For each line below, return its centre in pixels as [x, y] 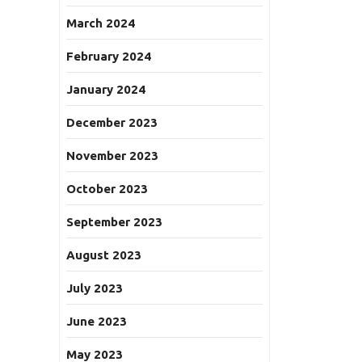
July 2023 [95, 288]
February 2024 [109, 56]
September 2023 [114, 222]
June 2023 [97, 321]
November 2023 [112, 156]
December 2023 [112, 122]
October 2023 [107, 189]
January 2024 [106, 89]
